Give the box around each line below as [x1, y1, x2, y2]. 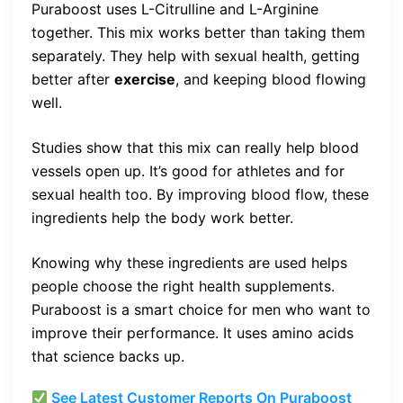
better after [31, 70, 114, 89]
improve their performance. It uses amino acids [31, 324, 354, 343]
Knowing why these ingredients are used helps [31, 254, 347, 273]
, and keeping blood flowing [175, 70, 366, 89]
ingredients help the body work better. [31, 209, 293, 228]
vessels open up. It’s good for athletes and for [31, 162, 345, 181]
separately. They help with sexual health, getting [31, 47, 360, 66]
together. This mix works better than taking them [31, 23, 365, 42]
